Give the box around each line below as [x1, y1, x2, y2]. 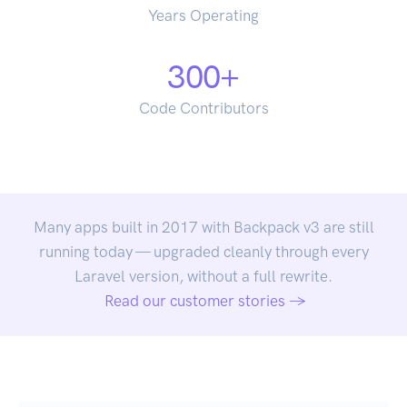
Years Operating [148, 5, 259, 25]
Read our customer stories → [104, 291, 306, 310]
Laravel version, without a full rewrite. [74, 266, 333, 285]
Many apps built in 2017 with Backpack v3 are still [33, 217, 374, 236]
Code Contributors [138, 98, 269, 117]
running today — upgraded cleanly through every [38, 242, 369, 261]
